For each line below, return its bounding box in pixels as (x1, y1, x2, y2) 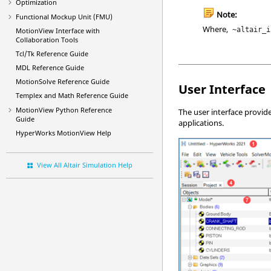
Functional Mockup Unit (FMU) (16, 12, 113, 21)
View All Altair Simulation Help (36, 160, 132, 169)
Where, (203, 24, 230, 34)
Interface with (54, 26, 100, 35)
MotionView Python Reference (16, 105, 112, 114)
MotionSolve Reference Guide (16, 77, 109, 86)
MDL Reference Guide (16, 63, 84, 72)
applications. (178, 117, 224, 128)
